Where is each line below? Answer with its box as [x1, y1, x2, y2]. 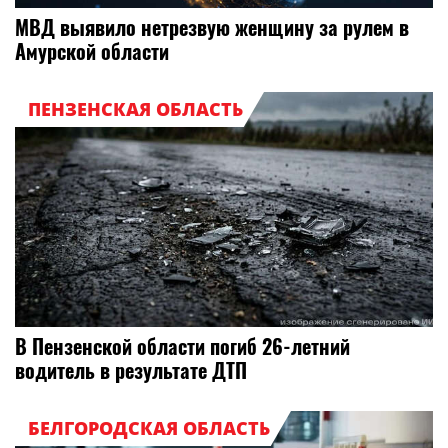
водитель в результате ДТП [15, 355, 247, 386]
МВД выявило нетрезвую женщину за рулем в [15, 12, 409, 43]
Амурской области [15, 36, 169, 67]
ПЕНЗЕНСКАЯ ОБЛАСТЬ [27, 97, 243, 122]
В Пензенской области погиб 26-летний [15, 331, 350, 362]
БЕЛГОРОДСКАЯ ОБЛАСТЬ [27, 415, 270, 440]
